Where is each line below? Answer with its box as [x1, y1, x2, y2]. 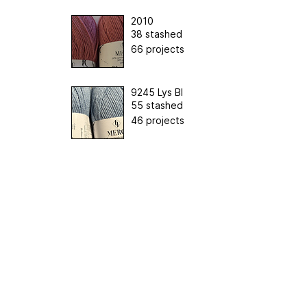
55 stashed [131, 99, 183, 111]
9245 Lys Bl [131, 86, 183, 98]
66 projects [131, 42, 184, 55]
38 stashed [131, 27, 182, 40]
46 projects [131, 114, 184, 126]
